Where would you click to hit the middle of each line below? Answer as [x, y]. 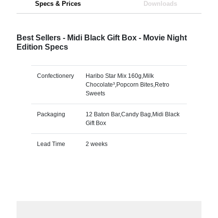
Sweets [95, 93]
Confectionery [55, 76]
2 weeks [96, 144]
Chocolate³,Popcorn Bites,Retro [127, 84]
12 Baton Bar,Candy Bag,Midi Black [132, 114]
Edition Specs [42, 47]
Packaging [51, 114]
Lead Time [51, 144]
